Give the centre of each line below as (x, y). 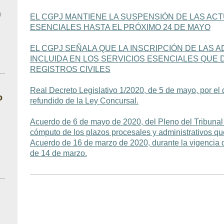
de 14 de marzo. (58, 153)
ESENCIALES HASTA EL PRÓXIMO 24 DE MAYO (120, 27)
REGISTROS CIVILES (70, 69)
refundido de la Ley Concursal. (84, 101)
